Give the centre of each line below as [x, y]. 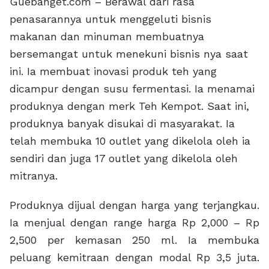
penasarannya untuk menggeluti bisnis [110, 19]
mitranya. [34, 175]
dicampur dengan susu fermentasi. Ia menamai [132, 88]
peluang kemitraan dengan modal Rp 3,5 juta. [134, 257]
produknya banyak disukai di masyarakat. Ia [122, 123]
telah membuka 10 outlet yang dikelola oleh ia [130, 141]
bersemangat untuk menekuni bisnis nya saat [129, 53]
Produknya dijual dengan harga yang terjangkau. [134, 205]
